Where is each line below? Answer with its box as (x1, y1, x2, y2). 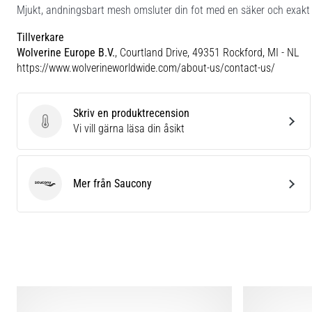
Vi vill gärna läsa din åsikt (73, 121, 185, 135)
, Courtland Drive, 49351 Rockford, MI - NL (115, 45, 299, 59)
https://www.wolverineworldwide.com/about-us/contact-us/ (17, 61, 275, 75)
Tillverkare (17, 30, 64, 44)
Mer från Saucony (73, 176, 152, 190)
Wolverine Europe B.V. (17, 45, 115, 59)
